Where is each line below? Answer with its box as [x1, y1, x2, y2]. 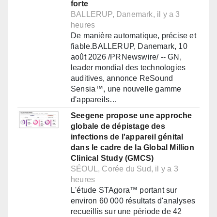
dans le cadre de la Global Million [71, 143, 194, 152]
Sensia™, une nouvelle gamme [71, 84, 182, 93]
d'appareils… [71, 95, 118, 104]
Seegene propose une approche [71, 111, 192, 120]
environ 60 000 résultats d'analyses [71, 196, 195, 205]
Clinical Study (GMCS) [71, 154, 154, 162]
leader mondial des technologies [71, 63, 186, 72]
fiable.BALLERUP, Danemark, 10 [71, 42, 187, 50]
